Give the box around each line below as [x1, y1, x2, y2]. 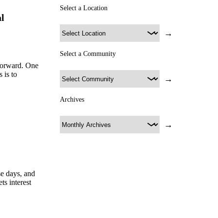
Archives [60, 96, 84, 104]
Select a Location [60, 4, 108, 12]
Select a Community [60, 50, 116, 58]
